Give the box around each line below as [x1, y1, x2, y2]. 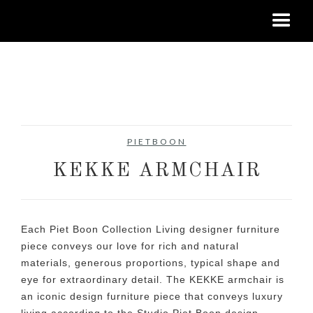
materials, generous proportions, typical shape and [21, 257, 280, 268]
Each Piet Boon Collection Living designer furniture [21, 224, 280, 235]
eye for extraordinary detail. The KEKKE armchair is [21, 274, 284, 285]
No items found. [21, 126, 91, 138]
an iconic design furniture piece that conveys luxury [21, 291, 283, 302]
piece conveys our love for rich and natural [21, 240, 239, 252]
